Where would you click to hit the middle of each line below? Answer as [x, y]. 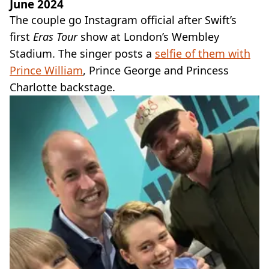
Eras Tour [55, 37]
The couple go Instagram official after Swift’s [123, 20]
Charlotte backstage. [62, 87]
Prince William [46, 71]
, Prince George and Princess [156, 71]
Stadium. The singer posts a [82, 54]
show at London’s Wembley [148, 37]
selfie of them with [203, 54]
